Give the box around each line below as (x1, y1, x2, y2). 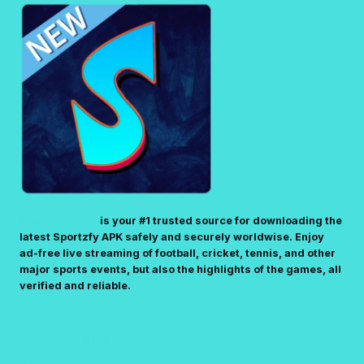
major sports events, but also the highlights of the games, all (19, 263, 341, 276)
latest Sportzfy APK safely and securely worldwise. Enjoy (19, 231, 324, 244)
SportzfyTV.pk (19, 214, 97, 227)
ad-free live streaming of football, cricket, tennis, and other (19, 247, 336, 260)
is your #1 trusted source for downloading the (97, 214, 342, 227)
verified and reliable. (19, 279, 131, 292)
